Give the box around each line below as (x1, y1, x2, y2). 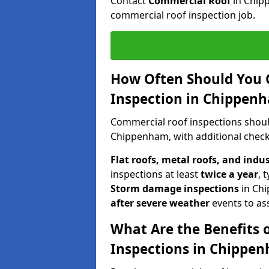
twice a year (201, 167, 258, 181)
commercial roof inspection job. (110, 8, 255, 22)
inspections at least (110, 167, 201, 181)
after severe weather (110, 196, 210, 210)
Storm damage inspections (110, 181, 239, 195)
